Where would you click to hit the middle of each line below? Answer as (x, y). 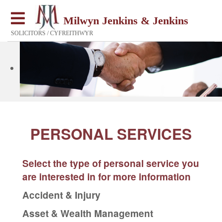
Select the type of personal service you (111, 163)
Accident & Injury (61, 195)
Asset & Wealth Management (88, 213)
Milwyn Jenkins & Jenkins (126, 20)
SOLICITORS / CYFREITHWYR (52, 33)
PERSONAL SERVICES (111, 133)
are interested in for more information (107, 176)
